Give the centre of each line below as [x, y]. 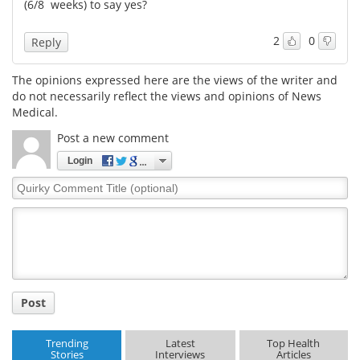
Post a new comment [113, 137]
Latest [180, 344]
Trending [67, 344]
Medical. [35, 112]
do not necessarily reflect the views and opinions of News [167, 96]
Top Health [294, 344]
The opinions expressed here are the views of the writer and [175, 80]
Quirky [30, 183]
